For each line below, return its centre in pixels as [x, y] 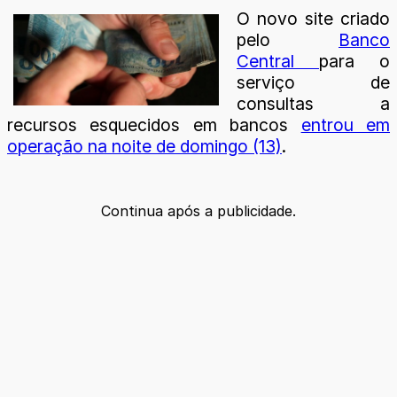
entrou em [346, 125]
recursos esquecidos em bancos [154, 125]
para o [354, 61]
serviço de [313, 82]
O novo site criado [313, 18]
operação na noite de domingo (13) [144, 146]
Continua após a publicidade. [198, 210]
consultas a [313, 103]
